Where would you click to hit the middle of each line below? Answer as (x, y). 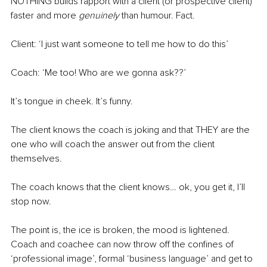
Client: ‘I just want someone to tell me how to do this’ (119, 44)
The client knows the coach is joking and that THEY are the (131, 130)
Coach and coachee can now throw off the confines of (123, 245)
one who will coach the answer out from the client (114, 145)
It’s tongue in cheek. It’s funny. (73, 102)
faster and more (45, 16)
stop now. (31, 202)
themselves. (36, 159)
